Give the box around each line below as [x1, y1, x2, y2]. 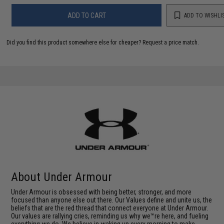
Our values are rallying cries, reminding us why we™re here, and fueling [11, 211, 209, 220]
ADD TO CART [67, 11, 106, 19]
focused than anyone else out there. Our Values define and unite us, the [11, 195, 212, 204]
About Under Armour [11, 169, 112, 184]
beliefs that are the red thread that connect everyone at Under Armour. [11, 203, 208, 212]
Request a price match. [142, 39, 199, 46]
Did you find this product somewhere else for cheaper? [6, 39, 143, 46]
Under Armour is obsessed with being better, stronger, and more [11, 187, 192, 196]
